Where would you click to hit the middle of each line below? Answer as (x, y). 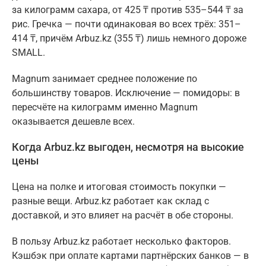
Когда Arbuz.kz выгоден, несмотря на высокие (128, 148)
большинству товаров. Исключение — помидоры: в (126, 93)
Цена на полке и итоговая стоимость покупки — (119, 187)
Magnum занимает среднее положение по (104, 79)
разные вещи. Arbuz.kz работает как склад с (110, 201)
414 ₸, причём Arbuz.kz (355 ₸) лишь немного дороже (129, 39)
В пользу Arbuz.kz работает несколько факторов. (121, 242)
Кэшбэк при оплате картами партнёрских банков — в (130, 256)
